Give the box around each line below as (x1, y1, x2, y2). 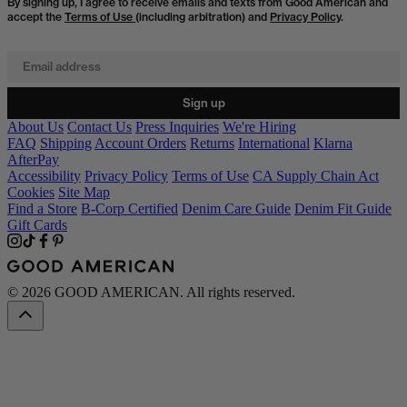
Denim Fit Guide (294, 200, 392, 216)
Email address (6, 49, 87, 65)
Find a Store (7, 200, 77, 216)
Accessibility (7, 167, 81, 184)
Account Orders (94, 134, 186, 151)
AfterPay (7, 151, 59, 167)
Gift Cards (7, 216, 67, 233)
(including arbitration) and (135, 9, 270, 24)
